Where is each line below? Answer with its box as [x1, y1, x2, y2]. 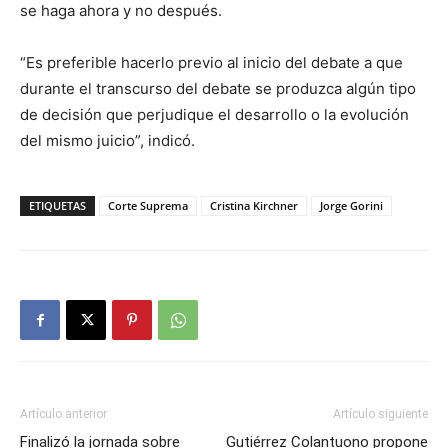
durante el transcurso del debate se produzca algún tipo [20, 79, 416, 98]
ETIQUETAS [29, 198, 86, 213]
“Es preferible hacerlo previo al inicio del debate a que [20, 53, 403, 72]
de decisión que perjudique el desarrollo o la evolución [20, 105, 409, 124]
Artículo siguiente [333, 407, 428, 421]
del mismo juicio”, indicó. [20, 131, 195, 150]
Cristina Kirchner [210, 198, 298, 213]
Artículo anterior [20, 407, 107, 421]
